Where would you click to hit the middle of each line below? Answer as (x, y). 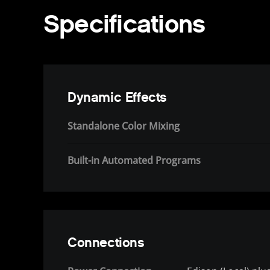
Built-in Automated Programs (134, 161)
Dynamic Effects (118, 98)
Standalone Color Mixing (124, 126)
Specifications (124, 24)
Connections (106, 243)
